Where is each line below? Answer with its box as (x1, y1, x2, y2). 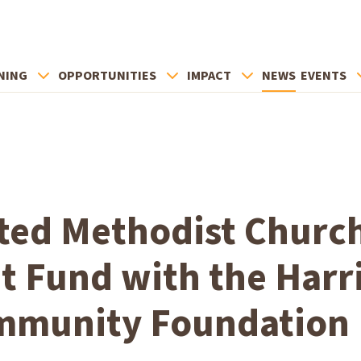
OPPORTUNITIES (58, 67, 156, 85)
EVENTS (301, 67, 346, 85)
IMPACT (187, 67, 231, 85)
